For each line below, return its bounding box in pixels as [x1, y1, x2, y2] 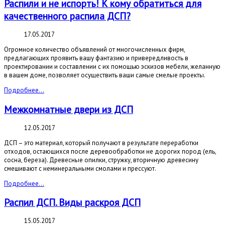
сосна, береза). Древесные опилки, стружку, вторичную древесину [4, 155, 198, 164]
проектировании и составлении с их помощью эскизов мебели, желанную [4, 62, 220, 71]
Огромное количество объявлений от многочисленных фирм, [4, 45, 185, 54]
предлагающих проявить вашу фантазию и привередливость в [4, 54, 188, 63]
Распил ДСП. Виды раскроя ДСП [4, 196, 141, 208]
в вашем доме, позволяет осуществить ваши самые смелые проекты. [4, 71, 205, 80]
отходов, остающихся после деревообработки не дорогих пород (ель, [4, 147, 216, 156]
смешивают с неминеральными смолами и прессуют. [4, 164, 156, 173]
